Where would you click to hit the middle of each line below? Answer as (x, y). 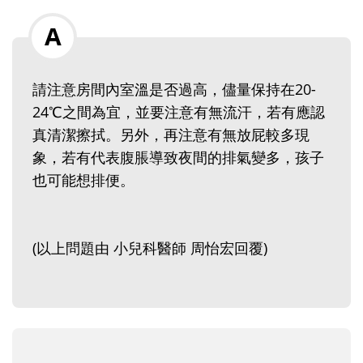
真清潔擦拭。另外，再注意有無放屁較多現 (171, 135)
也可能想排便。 (83, 180)
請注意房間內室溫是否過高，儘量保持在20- (174, 90)
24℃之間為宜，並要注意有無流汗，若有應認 (179, 112)
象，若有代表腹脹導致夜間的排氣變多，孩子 (178, 158)
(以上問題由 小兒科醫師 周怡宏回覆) (150, 248)
